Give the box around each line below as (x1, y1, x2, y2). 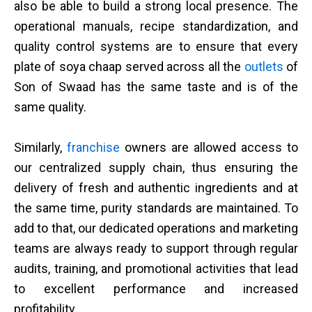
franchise (67, 139, 120, 155)
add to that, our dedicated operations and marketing (14, 220, 298, 235)
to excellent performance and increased (14, 281, 298, 296)
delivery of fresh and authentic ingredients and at (14, 180, 298, 195)
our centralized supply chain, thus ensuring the (14, 159, 298, 175)
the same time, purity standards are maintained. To (14, 200, 298, 215)
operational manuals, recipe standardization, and (14, 18, 298, 33)
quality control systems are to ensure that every (14, 38, 298, 54)
